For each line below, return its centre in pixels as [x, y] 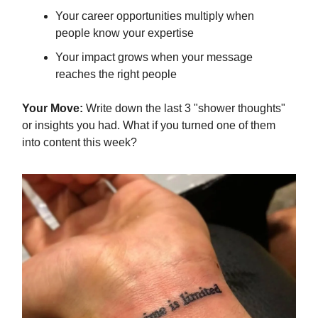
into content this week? [79, 142]
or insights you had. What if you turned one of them [149, 125]
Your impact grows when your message [154, 57]
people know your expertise [125, 33]
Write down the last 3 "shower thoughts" [184, 108]
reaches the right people [116, 74]
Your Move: [53, 108]
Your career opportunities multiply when [155, 16]
